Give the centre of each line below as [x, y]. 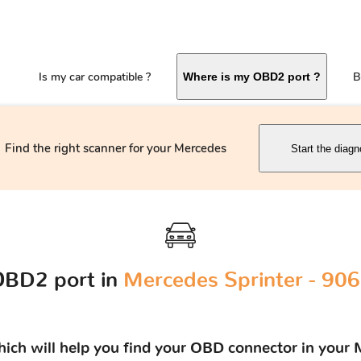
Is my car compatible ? [95, 77]
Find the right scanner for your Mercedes [115, 149]
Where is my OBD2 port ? [252, 77]
